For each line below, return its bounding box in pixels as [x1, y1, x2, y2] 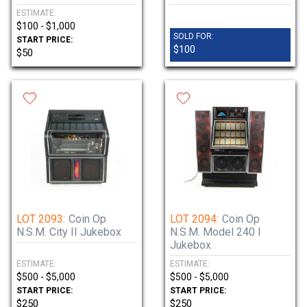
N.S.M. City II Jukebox [16, 225, 121, 238]
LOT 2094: [170, 212, 219, 225]
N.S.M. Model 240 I [170, 225, 261, 238]
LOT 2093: [16, 212, 65, 225]
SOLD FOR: [173, 32, 214, 41]
